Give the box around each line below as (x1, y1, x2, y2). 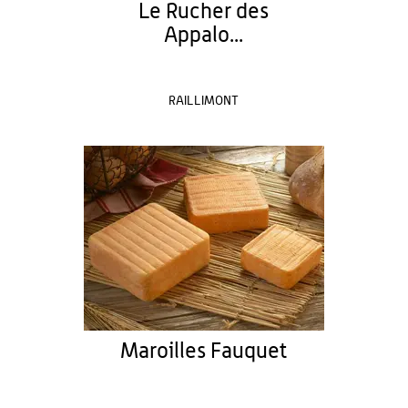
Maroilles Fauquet (119, 341, 288, 362)
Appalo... (164, 25, 244, 46)
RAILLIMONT (168, 95, 240, 107)
